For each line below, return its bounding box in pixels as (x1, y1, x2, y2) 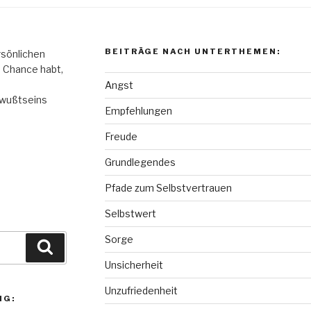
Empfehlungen (104, 104, 172, 117)
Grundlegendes (104, 155, 176, 168)
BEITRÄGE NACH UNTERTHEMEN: (104, 46, 280, 56)
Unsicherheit (104, 258, 163, 271)
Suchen (52, 239, 94, 253)
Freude (104, 130, 137, 142)
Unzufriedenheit (104, 284, 178, 296)
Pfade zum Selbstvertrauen (104, 181, 232, 194)
